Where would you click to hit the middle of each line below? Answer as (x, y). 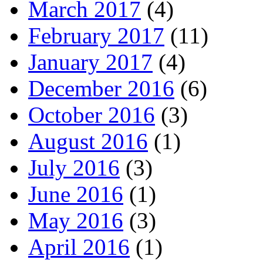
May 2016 (76, 220)
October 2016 (92, 114)
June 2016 (76, 194)
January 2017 (90, 62)
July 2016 (74, 167)
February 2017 (96, 35)
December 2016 (101, 88)
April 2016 (79, 247)
